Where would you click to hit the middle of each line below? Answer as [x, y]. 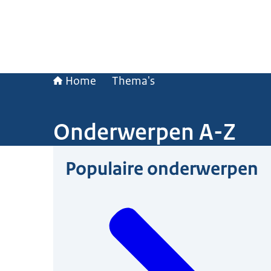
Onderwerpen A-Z [145, 132]
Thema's [133, 81]
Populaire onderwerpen [162, 169]
